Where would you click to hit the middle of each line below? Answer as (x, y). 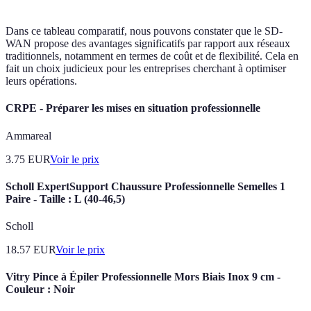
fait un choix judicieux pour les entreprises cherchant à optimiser (146, 69)
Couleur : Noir (40, 289)
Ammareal (28, 135)
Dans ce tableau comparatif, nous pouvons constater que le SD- (144, 31)
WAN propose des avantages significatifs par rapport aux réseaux (148, 44)
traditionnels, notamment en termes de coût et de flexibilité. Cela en (152, 56)
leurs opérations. (41, 81)
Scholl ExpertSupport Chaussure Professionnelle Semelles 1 (145, 186)
